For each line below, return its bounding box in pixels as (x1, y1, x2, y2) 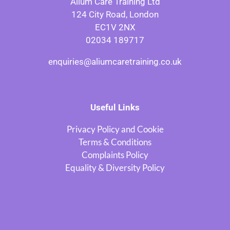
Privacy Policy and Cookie (66, 124, 164, 135)
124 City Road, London (71, 9, 159, 20)
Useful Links (90, 102, 140, 113)
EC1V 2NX (94, 22, 136, 33)
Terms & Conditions (79, 137, 151, 148)
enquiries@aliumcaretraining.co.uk (48, 56, 182, 67)
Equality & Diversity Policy (65, 162, 165, 174)
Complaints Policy (82, 149, 148, 161)
